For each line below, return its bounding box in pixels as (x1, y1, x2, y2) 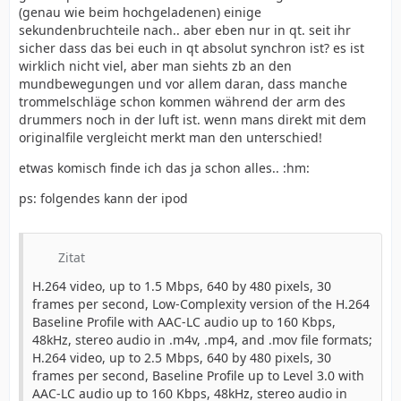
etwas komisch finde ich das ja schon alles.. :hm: (19, 159, 310, 176)
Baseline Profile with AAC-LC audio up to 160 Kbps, (32, 313, 336, 330)
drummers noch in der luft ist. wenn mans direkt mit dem (19, 111, 366, 128)
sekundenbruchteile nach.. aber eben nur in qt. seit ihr (19, 21, 351, 38)
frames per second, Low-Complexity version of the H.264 (32, 295, 370, 312)
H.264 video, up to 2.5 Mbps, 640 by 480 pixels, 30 (32, 349, 331, 366)
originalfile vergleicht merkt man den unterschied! (19, 129, 322, 146)
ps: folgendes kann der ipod (19, 190, 188, 207)
